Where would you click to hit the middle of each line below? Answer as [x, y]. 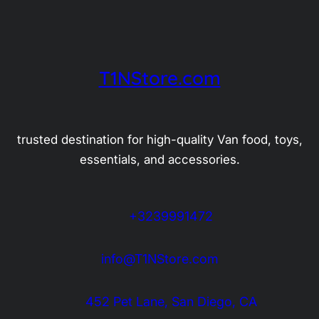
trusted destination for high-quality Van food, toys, [159, 140]
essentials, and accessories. [159, 160]
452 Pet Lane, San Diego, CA [171, 302]
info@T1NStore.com [159, 259]
